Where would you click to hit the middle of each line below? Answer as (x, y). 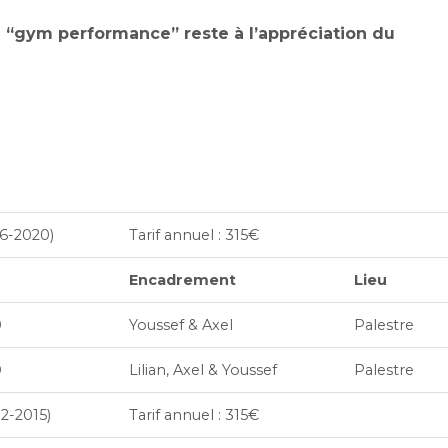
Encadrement (182, 280)
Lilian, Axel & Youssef (203, 370)
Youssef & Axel (181, 325)
